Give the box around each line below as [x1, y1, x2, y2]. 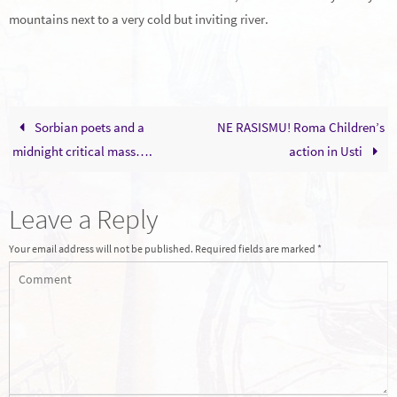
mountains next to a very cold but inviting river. [9, 10, 269, 27]
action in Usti [289, 143, 366, 160]
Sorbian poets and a [31, 119, 144, 136]
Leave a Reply [9, 201, 159, 237]
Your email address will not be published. [9, 242, 193, 256]
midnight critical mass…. [12, 143, 153, 160]
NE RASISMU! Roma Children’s [216, 119, 385, 136]
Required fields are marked [195, 242, 317, 256]
